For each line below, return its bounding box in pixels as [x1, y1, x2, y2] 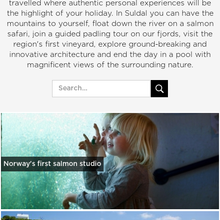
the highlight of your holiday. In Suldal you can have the [6, 9, 214, 17]
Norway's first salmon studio [3, 160, 101, 167]
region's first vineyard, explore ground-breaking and [13, 40, 207, 48]
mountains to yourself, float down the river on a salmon [6, 20, 214, 27]
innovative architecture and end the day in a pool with [9, 51, 211, 58]
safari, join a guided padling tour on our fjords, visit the [7, 30, 213, 38]
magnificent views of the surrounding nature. [27, 61, 193, 69]
